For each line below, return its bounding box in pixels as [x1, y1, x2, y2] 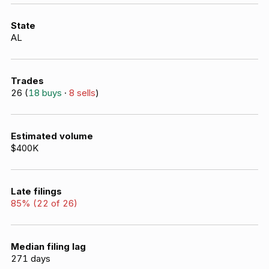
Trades [11, 75, 44, 86]
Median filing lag [11, 241, 86, 252]
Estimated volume [11, 130, 93, 142]
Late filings [11, 186, 62, 197]
